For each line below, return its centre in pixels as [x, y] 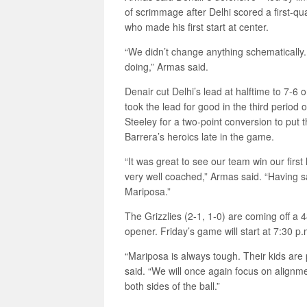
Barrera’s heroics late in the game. [199, 136]
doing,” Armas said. [167, 66]
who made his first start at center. [197, 27]
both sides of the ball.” [172, 286]
